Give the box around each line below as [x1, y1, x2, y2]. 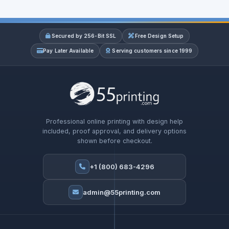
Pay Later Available [43, 47, 94, 54]
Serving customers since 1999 [112, 47, 193, 54]
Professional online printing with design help [46, 118, 183, 126]
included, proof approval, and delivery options [42, 127, 187, 135]
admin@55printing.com [83, 188, 161, 196]
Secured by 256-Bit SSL [52, 32, 117, 39]
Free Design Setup [134, 32, 184, 39]
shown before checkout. [77, 137, 152, 145]
